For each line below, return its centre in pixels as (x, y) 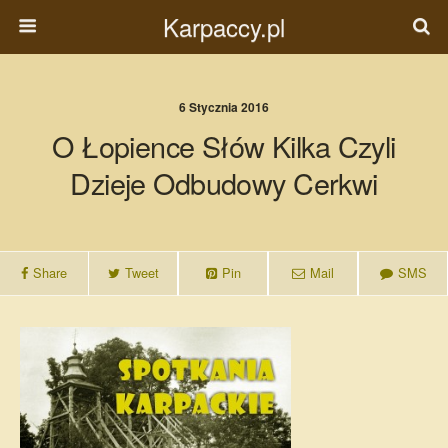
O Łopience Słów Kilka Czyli (224, 145)
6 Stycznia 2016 (224, 107)
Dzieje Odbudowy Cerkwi (224, 182)
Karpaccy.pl (224, 26)
